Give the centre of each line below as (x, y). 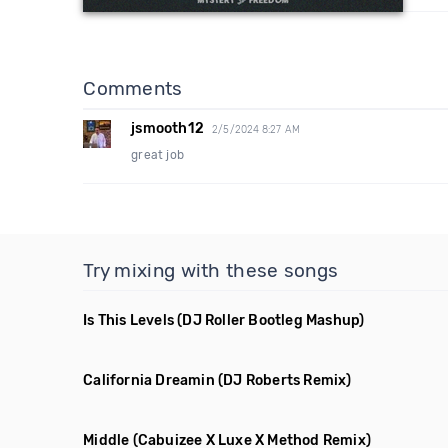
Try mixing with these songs (211, 270)
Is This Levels (129, 320)
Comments (133, 88)
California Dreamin (149, 380)
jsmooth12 (168, 128)
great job (158, 155)
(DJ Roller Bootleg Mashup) (271, 320)
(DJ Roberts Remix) (285, 380)
